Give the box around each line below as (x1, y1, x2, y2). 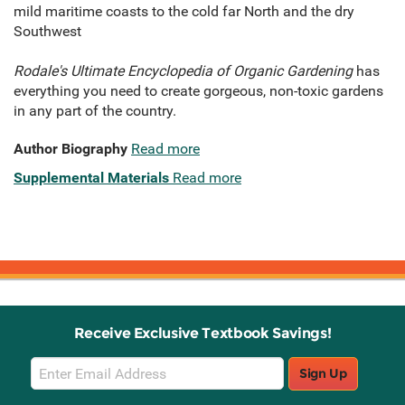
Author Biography (14, 140, 127, 158)
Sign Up (299, 365, 347, 382)
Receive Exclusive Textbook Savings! (73, 325, 332, 343)
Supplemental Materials (14, 169, 169, 187)
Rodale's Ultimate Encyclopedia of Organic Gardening (14, 62, 356, 80)
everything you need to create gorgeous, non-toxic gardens (14, 82, 383, 100)
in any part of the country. (14, 102, 176, 120)
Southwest (14, 23, 81, 41)
